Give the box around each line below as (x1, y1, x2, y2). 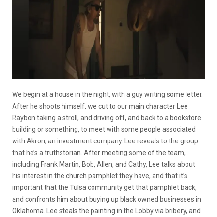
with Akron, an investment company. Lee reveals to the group (12, 137, 198, 145)
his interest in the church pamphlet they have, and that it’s (12, 171, 187, 180)
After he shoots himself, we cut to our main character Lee (12, 102, 188, 110)
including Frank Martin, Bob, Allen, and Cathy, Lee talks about (12, 160, 195, 168)
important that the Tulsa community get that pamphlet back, (12, 183, 197, 191)
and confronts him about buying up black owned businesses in (12, 195, 201, 203)
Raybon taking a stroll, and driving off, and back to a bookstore (12, 113, 201, 122)
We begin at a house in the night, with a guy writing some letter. (12, 90, 203, 98)
